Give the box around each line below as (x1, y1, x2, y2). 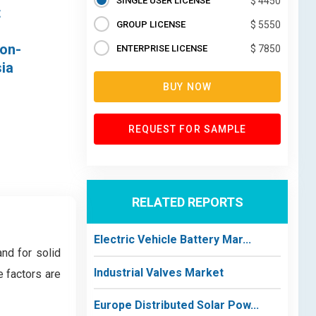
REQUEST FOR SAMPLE (128, 123, 247, 135)
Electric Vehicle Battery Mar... (94, 233, 251, 246)
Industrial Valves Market (94, 265, 224, 279)
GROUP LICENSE (116, 19, 186, 30)
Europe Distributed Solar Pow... (94, 298, 259, 312)
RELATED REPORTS (131, 194, 243, 209)
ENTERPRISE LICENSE (116, 43, 207, 54)
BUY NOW (163, 81, 212, 92)
